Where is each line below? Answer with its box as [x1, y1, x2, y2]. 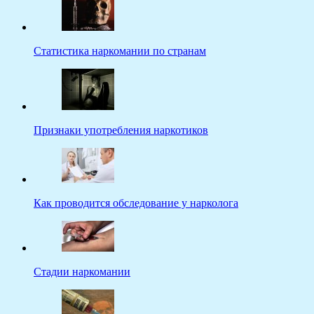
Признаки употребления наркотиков [34, 124, 208, 137]
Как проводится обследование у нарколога [34, 197, 238, 210]
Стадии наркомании [34, 266, 130, 278]
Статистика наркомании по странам [34, 45, 206, 57]
